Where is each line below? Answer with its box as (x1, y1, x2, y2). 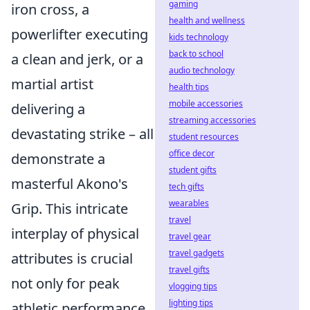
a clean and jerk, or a (11, 50, 143, 69)
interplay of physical (11, 224, 139, 243)
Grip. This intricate (11, 199, 128, 218)
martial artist (11, 75, 93, 93)
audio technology (169, 64, 235, 76)
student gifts (169, 164, 217, 176)
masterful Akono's (11, 174, 128, 193)
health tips (169, 81, 209, 93)
